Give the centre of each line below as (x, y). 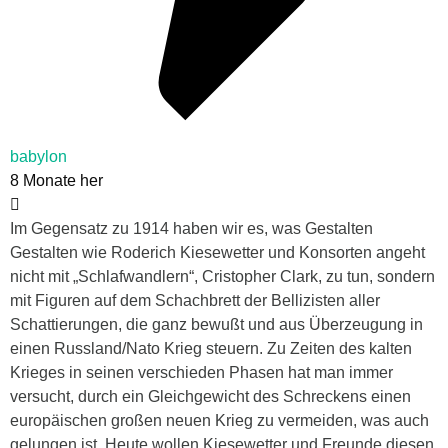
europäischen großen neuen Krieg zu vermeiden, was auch (219, 421)
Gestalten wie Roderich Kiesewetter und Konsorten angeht (217, 253)
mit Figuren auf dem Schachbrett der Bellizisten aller (195, 301)
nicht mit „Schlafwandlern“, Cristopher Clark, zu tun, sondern (222, 277)
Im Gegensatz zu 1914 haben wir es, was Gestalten (191, 229)
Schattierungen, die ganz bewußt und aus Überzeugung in (216, 325)
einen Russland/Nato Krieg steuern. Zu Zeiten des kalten (211, 349)
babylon (38, 157)
